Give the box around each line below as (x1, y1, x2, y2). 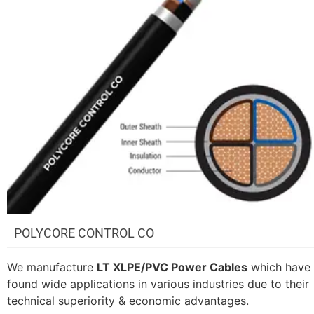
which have (247, 259, 310, 274)
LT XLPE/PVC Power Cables (97, 259, 247, 274)
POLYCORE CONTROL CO (14, 225, 154, 240)
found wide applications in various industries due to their (7, 276, 309, 291)
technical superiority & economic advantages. (7, 293, 249, 308)
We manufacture (7, 259, 97, 274)
